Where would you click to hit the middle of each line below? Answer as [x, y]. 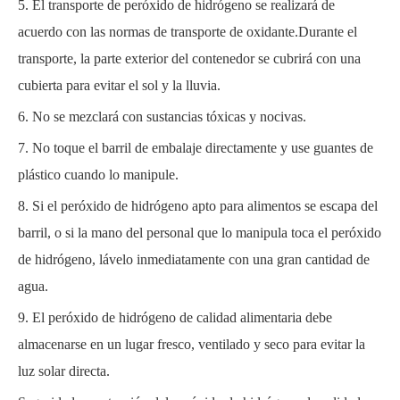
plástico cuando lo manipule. [98, 175]
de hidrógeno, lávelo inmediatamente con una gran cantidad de [194, 260]
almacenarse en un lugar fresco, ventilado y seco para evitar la [192, 345]
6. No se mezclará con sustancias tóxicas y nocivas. [162, 117]
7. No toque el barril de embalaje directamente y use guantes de [196, 148]
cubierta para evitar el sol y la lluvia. [119, 86]
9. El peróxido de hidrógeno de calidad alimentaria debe [175, 318]
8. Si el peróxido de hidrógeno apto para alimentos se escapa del [198, 206]
